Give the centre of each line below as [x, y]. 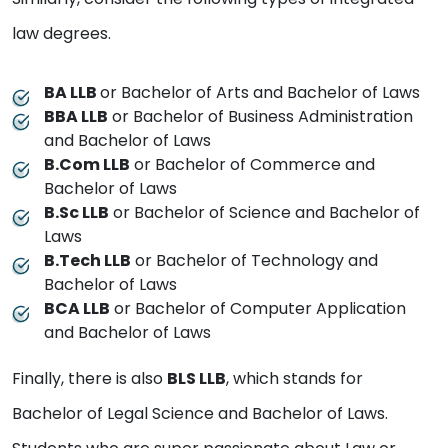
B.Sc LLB [76, 213]
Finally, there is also [89, 379]
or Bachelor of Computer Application [258, 309]
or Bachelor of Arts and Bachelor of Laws [260, 93]
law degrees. [63, 34]
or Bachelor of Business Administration [260, 117]
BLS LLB [196, 379]
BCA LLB [77, 309]
